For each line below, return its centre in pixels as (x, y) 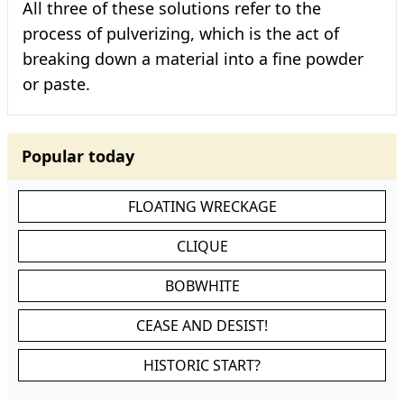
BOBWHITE (202, 286)
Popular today (78, 156)
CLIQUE (202, 246)
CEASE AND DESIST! (202, 326)
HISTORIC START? (202, 365)
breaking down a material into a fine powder (193, 59)
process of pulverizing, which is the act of (181, 33)
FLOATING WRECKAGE (202, 207)
